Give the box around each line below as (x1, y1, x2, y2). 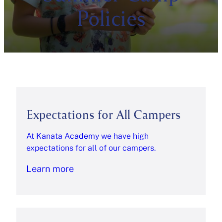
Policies (76, 3, 146, 31)
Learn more (26, 164, 74, 174)
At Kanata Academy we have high (26, 131, 149, 141)
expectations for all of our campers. (26, 143, 156, 153)
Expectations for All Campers (26, 106, 181, 122)
